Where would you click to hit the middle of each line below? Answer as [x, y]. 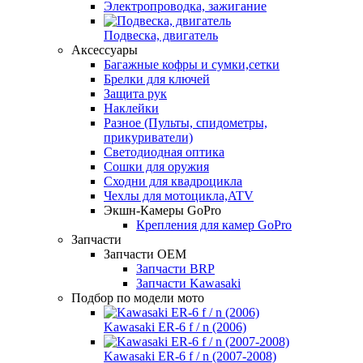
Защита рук [135, 93]
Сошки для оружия [156, 166]
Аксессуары [105, 49]
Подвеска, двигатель [161, 35]
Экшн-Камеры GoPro [162, 210]
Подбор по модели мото [138, 297]
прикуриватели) [148, 137]
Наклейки [131, 108]
